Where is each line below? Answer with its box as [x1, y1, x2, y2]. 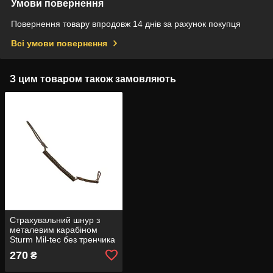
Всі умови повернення [11, 38, 107, 49]
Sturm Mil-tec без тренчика [10, 234, 115, 244]
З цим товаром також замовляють [10, 74, 176, 85]
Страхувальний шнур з [10, 214, 100, 225]
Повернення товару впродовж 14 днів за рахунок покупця [11, 19, 241, 29]
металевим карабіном [10, 224, 97, 235]
